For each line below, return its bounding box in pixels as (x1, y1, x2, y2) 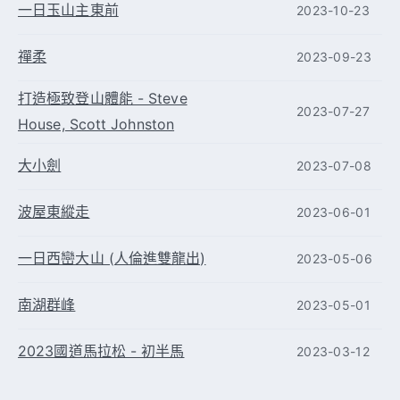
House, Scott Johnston (18, 114, 175, 133)
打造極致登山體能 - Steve (18, 88, 187, 107)
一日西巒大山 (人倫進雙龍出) (18, 249, 206, 268)
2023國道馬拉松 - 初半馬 (18, 342, 185, 361)
